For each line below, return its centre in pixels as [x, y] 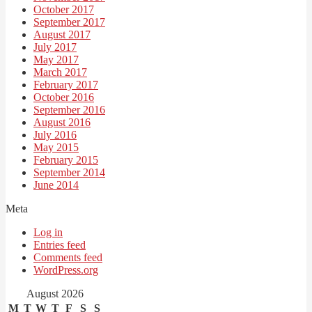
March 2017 [60, 72]
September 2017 [69, 22]
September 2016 [69, 109]
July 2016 [55, 134]
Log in [48, 232]
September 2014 [69, 172]
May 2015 [56, 147]
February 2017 [66, 84]
